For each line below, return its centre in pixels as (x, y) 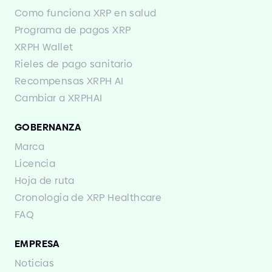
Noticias (35, 263)
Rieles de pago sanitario (74, 64)
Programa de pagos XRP (73, 30)
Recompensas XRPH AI (69, 81)
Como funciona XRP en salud (86, 13)
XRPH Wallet (44, 47)
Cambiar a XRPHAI (59, 98)
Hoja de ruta (45, 180)
